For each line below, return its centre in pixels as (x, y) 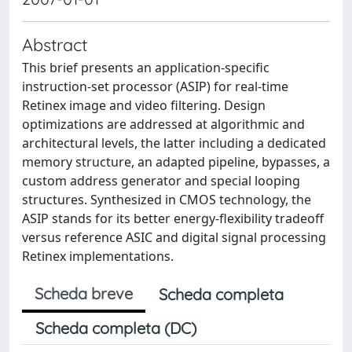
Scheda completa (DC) (116, 328)
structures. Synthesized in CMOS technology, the (167, 200)
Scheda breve (84, 293)
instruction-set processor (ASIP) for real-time (155, 86)
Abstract (55, 44)
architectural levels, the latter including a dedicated (174, 143)
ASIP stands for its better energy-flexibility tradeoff (173, 218)
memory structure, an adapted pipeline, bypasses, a (176, 162)
